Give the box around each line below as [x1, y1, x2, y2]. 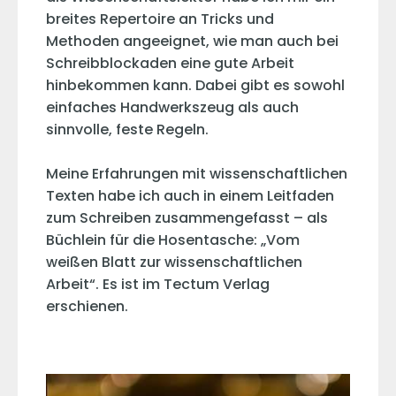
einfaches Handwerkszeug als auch [46, 97, 299, 118]
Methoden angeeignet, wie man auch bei [46, 31, 339, 52]
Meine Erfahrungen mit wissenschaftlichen [46, 164, 347, 185]
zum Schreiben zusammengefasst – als [46, 208, 328, 229]
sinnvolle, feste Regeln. [46, 119, 209, 141]
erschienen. [46, 296, 128, 317]
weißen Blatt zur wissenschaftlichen [46, 252, 302, 273]
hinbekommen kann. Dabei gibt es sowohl [46, 75, 345, 96]
